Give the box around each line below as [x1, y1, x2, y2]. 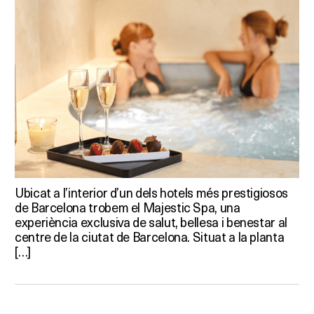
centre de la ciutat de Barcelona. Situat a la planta [15, 227, 285, 245]
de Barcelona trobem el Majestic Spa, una [15, 198, 240, 216]
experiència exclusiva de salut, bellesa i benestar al [15, 212, 287, 231]
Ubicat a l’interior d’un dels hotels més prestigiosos [15, 183, 288, 201]
